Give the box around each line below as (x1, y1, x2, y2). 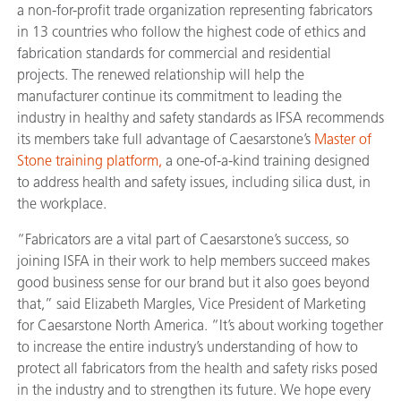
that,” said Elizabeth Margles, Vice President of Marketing (17, 295, 366, 312)
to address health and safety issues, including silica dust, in (17, 174, 371, 191)
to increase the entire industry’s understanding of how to (17, 338, 358, 355)
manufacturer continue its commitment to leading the (17, 88, 342, 105)
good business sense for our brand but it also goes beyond (17, 274, 370, 291)
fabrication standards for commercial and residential (17, 45, 331, 62)
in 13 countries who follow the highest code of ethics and (17, 23, 366, 40)
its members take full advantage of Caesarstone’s (17, 131, 314, 148)
